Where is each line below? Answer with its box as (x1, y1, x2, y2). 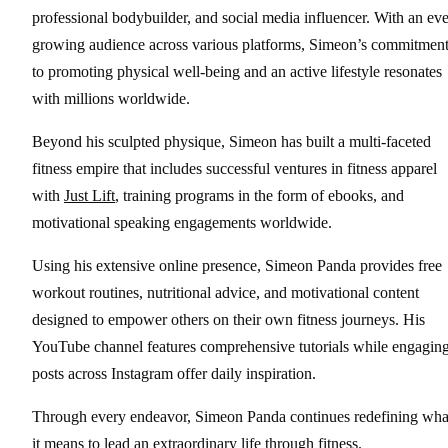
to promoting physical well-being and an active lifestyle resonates (32, 63, 442, 81)
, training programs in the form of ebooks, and (115, 187, 404, 205)
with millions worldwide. (32, 90, 190, 108)
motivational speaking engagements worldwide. (32, 214, 332, 232)
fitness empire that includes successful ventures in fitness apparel (32, 160, 437, 178)
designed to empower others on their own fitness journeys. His (32, 311, 425, 329)
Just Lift (64, 187, 115, 205)
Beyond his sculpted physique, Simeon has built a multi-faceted (32, 133, 431, 151)
